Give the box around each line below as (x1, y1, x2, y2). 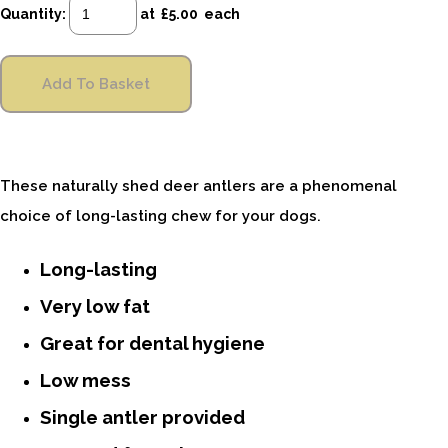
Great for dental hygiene (40, 331, 265, 354)
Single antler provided (40, 405, 245, 428)
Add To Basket (42, 75, 150, 93)
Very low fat (40, 294, 150, 317)
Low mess (40, 368, 131, 391)
